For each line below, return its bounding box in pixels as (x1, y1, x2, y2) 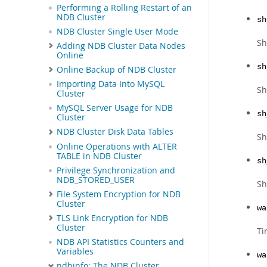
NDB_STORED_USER (57, 174, 135, 185)
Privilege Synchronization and (57, 164, 175, 176)
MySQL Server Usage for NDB (57, 103, 173, 114)
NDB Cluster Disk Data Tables (57, 126, 173, 138)
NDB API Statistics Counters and (57, 236, 184, 247)
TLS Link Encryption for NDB (57, 212, 168, 223)
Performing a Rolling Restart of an (57, 2, 192, 13)
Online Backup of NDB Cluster (57, 64, 176, 75)
